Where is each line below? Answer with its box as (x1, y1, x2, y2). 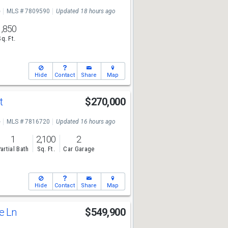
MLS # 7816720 (6, 118, 50, 125)
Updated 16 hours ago (55, 118, 116, 125)
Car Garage (63, 145, 95, 153)
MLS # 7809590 (6, 8, 50, 15)
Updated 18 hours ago (55, 8, 116, 15)
